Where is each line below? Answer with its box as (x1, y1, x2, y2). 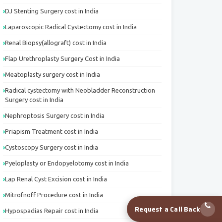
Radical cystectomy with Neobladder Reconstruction (5, 87, 155, 94)
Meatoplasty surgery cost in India (5, 71, 100, 78)
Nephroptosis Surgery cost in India (5, 112, 105, 119)
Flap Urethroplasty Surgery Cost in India (5, 55, 120, 62)
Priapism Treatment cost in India (5, 128, 98, 135)
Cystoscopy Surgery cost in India (5, 144, 98, 151)
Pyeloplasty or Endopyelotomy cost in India (5, 160, 129, 166)
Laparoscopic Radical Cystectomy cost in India (5, 23, 137, 30)
